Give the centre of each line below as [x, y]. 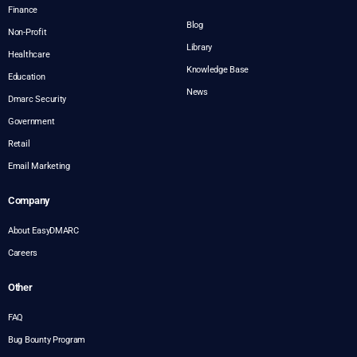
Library [200, 47]
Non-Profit [27, 32]
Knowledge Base [218, 69]
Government [31, 121]
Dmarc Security [37, 99]
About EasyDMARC [43, 230]
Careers [23, 253]
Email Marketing [39, 166]
